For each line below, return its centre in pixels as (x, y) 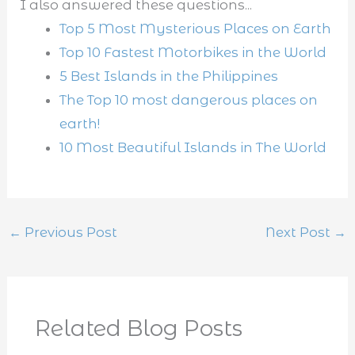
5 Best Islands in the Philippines (168, 76)
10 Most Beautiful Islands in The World (193, 147)
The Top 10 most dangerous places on (188, 99)
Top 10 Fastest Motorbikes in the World (193, 52)
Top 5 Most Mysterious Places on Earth (195, 28)
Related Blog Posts (138, 329)
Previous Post (69, 233)
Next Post (300, 233)
